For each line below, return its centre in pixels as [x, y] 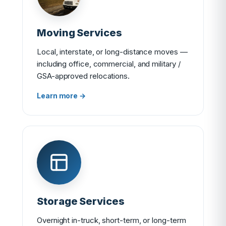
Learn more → [62, 96]
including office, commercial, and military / [109, 64]
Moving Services [79, 33]
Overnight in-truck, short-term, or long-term [111, 220]
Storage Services [81, 201]
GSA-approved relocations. [83, 76]
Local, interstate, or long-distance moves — [112, 52]
